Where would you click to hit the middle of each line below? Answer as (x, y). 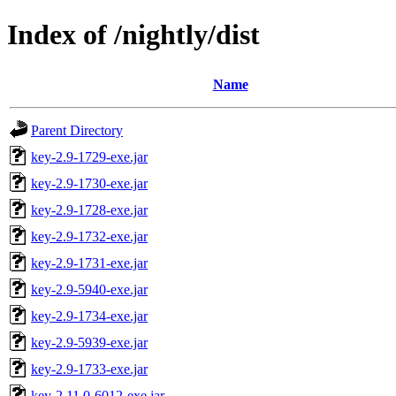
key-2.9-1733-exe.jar (89, 369)
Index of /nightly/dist (133, 35)
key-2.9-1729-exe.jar (89, 156)
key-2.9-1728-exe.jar (89, 209)
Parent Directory (77, 130)
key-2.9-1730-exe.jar (89, 183)
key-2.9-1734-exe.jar (89, 316)
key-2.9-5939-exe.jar (89, 342)
